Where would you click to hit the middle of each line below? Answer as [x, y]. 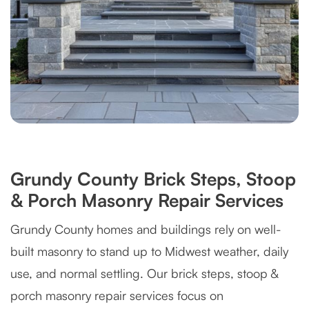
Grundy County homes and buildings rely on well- [146, 229]
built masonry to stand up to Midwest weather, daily [149, 251]
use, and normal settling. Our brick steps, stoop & [144, 273]
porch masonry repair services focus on [117, 295]
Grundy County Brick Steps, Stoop [153, 179]
